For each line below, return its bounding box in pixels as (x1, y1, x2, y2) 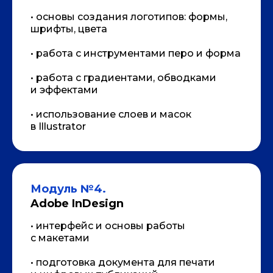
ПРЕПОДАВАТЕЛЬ (50, 7, 145, 20)
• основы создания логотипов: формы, (30, 10, 227, 23)
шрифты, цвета (30, 23, 107, 35)
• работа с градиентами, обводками (30, 71, 216, 83)
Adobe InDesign (30, 196, 124, 210)
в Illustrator (30, 120, 86, 132)
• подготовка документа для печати (30, 256, 215, 268)
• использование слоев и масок (30, 108, 191, 120)
